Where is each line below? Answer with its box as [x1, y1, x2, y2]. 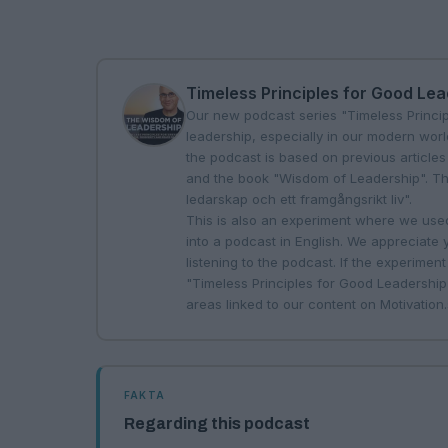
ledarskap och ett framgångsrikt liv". [185, 191, 412, 207]
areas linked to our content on [185, 296, 380, 312]
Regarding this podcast [124, 415, 310, 432]
